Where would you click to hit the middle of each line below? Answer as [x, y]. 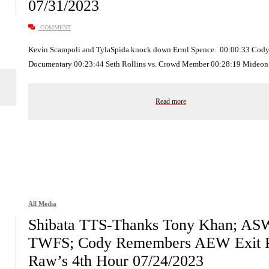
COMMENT [55, 27]
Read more [171, 101]
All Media [42, 203]
